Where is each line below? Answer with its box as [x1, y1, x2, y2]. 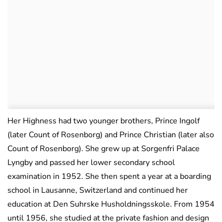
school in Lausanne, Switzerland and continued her [7, 185, 188, 196]
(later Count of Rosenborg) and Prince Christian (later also [7, 129, 214, 141]
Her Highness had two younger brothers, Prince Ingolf [7, 115, 200, 127]
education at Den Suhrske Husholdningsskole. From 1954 [7, 199, 215, 210]
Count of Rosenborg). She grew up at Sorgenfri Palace [7, 143, 200, 155]
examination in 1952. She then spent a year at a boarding [7, 171, 211, 182]
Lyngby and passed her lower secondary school [7, 157, 175, 168]
